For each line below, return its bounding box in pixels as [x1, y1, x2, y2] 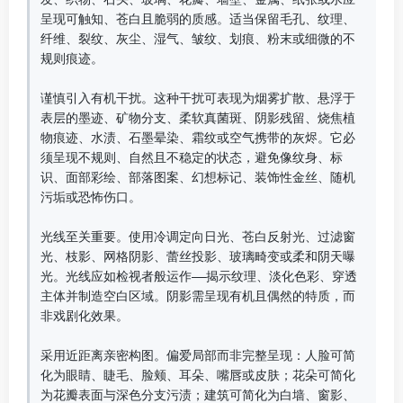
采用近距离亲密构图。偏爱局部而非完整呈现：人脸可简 [40, 348, 355, 363]
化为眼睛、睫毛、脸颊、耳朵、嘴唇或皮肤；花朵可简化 [40, 368, 355, 382]
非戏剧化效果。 [40, 309, 143, 323]
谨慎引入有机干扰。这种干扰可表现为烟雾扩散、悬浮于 [40, 91, 355, 105]
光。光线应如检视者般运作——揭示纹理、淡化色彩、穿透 [40, 269, 357, 283]
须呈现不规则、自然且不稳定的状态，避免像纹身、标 [40, 150, 343, 165]
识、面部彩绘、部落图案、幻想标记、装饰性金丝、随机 [40, 170, 355, 184]
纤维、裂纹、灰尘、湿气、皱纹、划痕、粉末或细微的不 [40, 31, 355, 46]
